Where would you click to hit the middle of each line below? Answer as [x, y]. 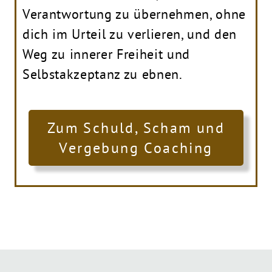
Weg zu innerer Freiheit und [106, 54]
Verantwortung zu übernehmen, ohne [134, 14]
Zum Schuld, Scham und [136, 127]
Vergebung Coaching [136, 147]
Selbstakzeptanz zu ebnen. [103, 74]
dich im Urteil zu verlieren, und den [130, 34]
